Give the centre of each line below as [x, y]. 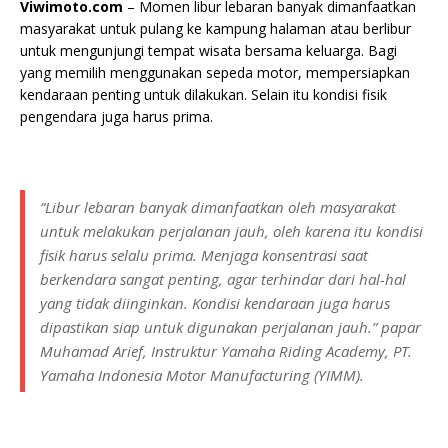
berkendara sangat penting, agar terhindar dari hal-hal [223, 279]
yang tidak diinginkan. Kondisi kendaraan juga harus [215, 303]
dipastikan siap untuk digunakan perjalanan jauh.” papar [230, 327]
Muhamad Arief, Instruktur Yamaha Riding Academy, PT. [226, 351]
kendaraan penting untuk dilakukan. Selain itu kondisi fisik [203, 94]
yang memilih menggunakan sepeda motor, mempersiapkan [215, 72]
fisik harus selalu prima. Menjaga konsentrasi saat [204, 255]
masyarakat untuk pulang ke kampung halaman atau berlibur [215, 28]
